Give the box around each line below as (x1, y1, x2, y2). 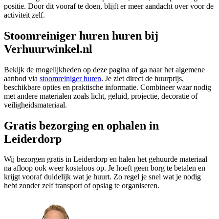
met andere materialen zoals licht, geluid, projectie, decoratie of (4, 91, 197, 100)
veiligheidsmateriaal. (4, 100, 67, 109)
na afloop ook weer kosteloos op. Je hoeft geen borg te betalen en (4, 164, 205, 173)
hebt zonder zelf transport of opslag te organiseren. (4, 181, 159, 190)
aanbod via (4, 74, 40, 83)
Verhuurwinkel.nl (4, 42, 92, 55)
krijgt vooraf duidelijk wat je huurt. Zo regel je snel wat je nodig (4, 173, 201, 181)
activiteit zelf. (4, 10, 45, 19)
